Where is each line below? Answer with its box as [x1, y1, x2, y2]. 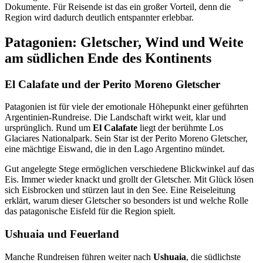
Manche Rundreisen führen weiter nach [5, 251, 153, 262]
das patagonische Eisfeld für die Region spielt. [5, 206, 176, 217]
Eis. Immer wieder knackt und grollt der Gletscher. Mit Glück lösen [5, 174, 254, 185]
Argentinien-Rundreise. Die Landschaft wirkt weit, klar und [5, 112, 226, 123]
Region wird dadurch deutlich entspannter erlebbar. [5, 12, 194, 22]
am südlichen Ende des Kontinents [5, 50, 211, 66]
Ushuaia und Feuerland [5, 228, 119, 241]
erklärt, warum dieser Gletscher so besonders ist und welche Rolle [5, 195, 248, 206]
